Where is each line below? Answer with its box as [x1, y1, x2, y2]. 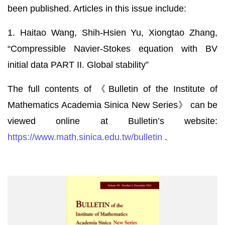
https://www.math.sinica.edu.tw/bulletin [8, 132, 162, 142]
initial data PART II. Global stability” [8, 60, 149, 70]
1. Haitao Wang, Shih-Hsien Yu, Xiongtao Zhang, [8, 28, 217, 38]
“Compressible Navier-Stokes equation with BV [8, 44, 217, 54]
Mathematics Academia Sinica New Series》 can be [8, 100, 217, 110]
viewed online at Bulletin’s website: [8, 116, 217, 126]
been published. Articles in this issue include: [8, 4, 186, 14]
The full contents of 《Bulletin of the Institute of [8, 84, 217, 94]
